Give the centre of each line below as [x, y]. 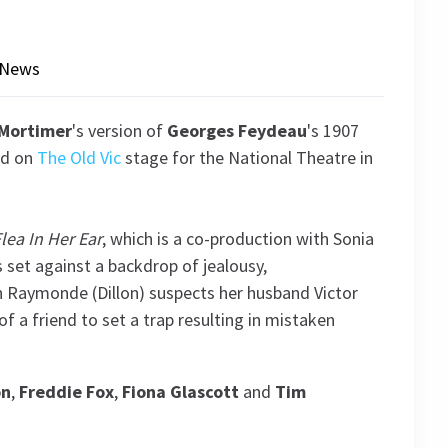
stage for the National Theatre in [247, 157]
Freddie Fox [66, 391]
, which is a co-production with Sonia [238, 238]
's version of [119, 130]
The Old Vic [79, 157]
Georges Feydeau [237, 130]
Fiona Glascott [180, 391]
